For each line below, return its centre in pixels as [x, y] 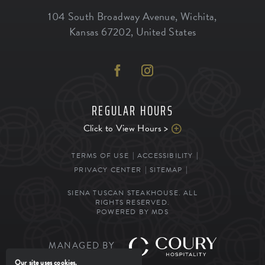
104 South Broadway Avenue [112, 16]
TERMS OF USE [100, 155]
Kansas [84, 31]
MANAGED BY [83, 245]
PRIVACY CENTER [108, 169]
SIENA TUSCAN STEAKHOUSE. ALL [132, 193]
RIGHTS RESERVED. [132, 202]
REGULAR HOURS [132, 111]
